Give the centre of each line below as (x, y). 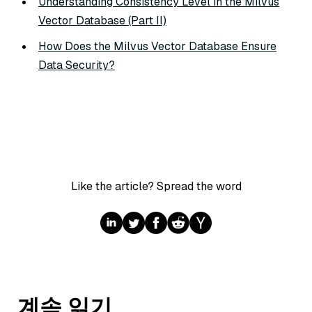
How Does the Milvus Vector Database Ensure (157, 47)
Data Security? (77, 65)
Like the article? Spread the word (156, 186)
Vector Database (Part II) (102, 21)
